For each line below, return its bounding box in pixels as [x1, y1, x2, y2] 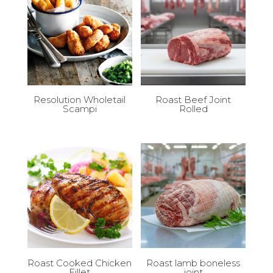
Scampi [62, 103, 97, 115]
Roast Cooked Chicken [27, 257, 132, 269]
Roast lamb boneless [146, 257, 241, 269]
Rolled [179, 103, 208, 115]
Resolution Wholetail [34, 94, 126, 106]
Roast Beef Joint [155, 94, 232, 106]
